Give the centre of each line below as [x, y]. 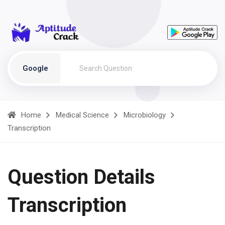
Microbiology [145, 115]
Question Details [81, 177]
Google [35, 68]
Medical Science [82, 115]
